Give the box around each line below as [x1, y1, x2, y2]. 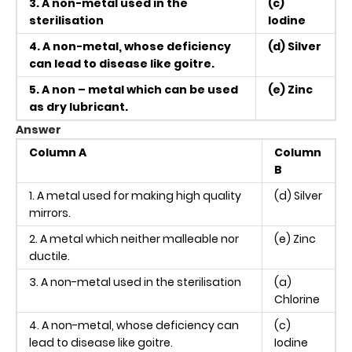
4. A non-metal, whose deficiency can [29, 317, 239, 333]
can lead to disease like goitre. [29, 55, 214, 71]
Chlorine [274, 291, 320, 307]
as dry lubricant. [29, 98, 128, 115]
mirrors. [29, 204, 71, 221]
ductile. [29, 247, 70, 264]
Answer [16, 121, 61, 137]
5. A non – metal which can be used [29, 81, 238, 97]
